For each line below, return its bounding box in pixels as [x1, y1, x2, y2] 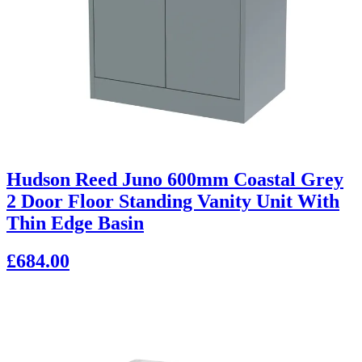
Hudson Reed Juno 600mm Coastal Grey [6, 168, 343, 190]
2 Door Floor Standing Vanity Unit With [6, 190, 339, 212]
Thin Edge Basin [6, 212, 144, 234]
